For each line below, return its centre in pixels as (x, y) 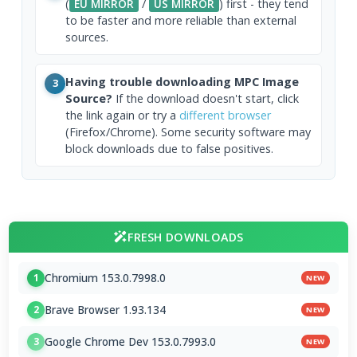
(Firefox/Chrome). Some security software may (188, 131)
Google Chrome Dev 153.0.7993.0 (131, 342)
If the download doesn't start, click (206, 98)
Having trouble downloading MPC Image (182, 81)
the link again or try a (123, 115)
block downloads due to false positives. (170, 148)
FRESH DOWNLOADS (186, 237)
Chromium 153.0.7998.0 (106, 278)
